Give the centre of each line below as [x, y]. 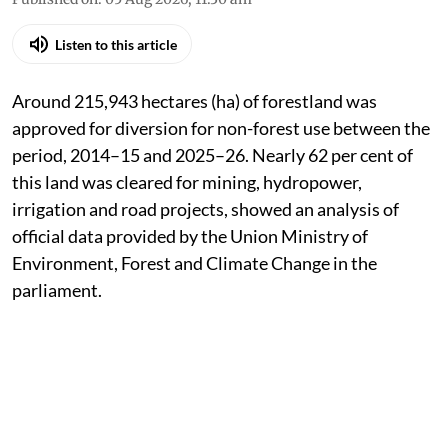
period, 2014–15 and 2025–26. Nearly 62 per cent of [212, 155]
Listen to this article [116, 44]
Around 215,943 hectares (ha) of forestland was [194, 101]
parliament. [58, 290]
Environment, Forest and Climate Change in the [194, 263]
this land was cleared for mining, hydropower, [187, 182]
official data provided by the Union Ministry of [190, 236]
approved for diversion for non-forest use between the [221, 128]
